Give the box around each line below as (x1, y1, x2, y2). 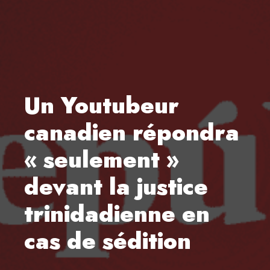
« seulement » (24, 142, 179, 176)
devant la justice (24, 169, 208, 203)
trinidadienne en (24, 196, 210, 230)
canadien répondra (24, 115, 239, 149)
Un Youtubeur (24, 88, 179, 122)
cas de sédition (24, 224, 191, 257)
